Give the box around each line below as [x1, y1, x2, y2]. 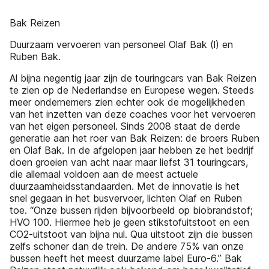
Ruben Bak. [10, 50, 61, 62]
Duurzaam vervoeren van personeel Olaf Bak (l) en [10, 38, 233, 50]
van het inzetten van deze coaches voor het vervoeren [10, 108, 256, 120]
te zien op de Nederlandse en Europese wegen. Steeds [10, 84, 254, 96]
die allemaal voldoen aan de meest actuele [10, 168, 198, 180]
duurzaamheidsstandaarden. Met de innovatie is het [10, 180, 240, 192]
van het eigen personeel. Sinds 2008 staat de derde [10, 120, 240, 132]
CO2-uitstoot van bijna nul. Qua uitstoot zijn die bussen [10, 228, 253, 240]
